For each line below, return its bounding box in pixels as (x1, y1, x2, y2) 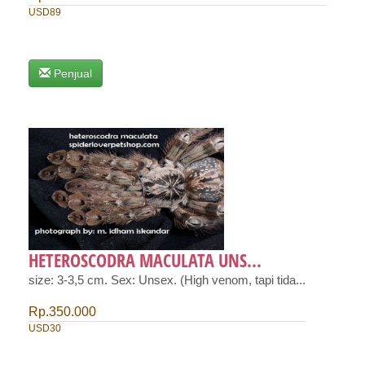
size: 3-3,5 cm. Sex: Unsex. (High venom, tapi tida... (29, 274, 306, 288)
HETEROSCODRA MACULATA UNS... (29, 248, 262, 273)
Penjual (54, 67, 92, 81)
